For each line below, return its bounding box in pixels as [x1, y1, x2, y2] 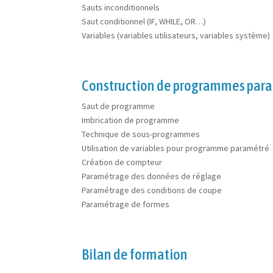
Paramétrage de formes [82, 198, 170, 210]
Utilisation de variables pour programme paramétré [82, 142, 270, 154]
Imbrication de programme [82, 114, 180, 126]
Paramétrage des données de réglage [82, 170, 222, 182]
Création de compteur [82, 156, 163, 168]
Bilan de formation [82, 245, 188, 263]
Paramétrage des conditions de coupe [82, 184, 222, 196]
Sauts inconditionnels [82, 1, 160, 13]
